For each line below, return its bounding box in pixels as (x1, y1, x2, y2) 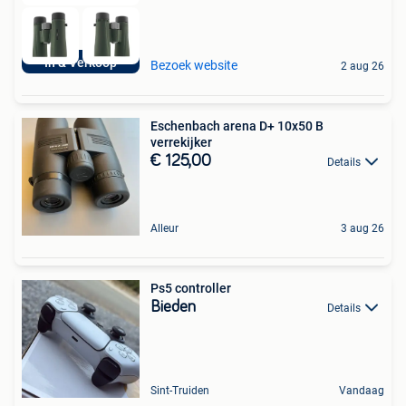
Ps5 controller (150, 280, 231, 295)
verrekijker (150, 134, 212, 150)
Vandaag (339, 383, 384, 397)
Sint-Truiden (150, 383, 209, 397)
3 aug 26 (341, 221, 384, 235)
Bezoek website (150, 57, 237, 72)
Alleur (150, 221, 179, 235)
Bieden (150, 298, 196, 315)
